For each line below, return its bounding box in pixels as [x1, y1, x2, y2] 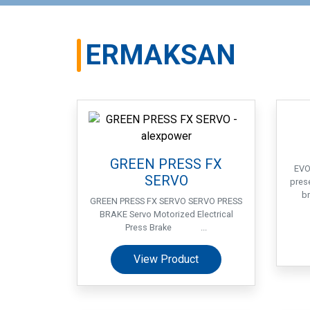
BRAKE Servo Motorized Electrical [99, 209, 233, 219]
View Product [134, 253, 199, 266]
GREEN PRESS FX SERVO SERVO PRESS [90, 196, 242, 206]
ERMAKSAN [85, 39, 236, 71]
